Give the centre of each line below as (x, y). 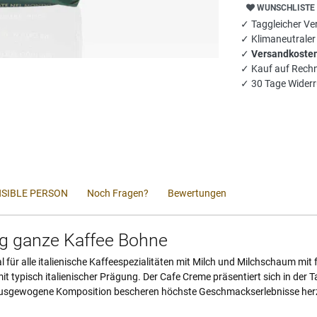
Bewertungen (197, 193)
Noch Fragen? (118, 193)
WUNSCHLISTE (286, 7)
